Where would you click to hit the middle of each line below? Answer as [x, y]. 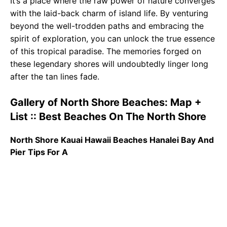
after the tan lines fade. [55, 77]
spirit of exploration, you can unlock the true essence [112, 39]
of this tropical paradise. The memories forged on [106, 51]
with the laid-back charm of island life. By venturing [109, 13]
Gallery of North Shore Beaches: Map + [106, 103]
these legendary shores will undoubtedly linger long [109, 64]
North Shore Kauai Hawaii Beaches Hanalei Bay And [112, 140]
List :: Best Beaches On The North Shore [108, 117]
